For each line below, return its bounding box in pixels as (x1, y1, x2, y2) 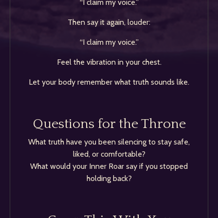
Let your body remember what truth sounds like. (29, 77, 189, 87)
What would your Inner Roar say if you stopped (30, 162, 188, 171)
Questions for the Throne (32, 116, 186, 131)
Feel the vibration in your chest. (56, 57, 162, 67)
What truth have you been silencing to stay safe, (28, 137, 190, 146)
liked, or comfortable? (73, 149, 145, 159)
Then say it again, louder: (68, 18, 150, 27)
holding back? (86, 174, 132, 183)
